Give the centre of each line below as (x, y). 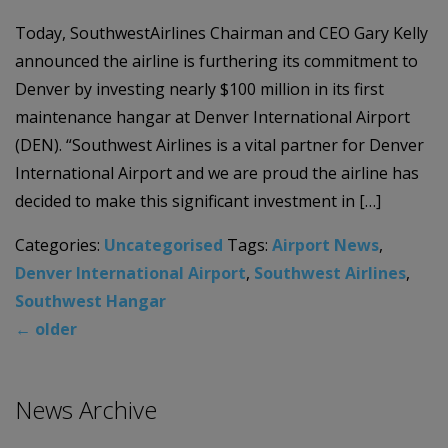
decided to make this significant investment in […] (198, 201)
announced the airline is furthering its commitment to (216, 61)
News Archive (86, 410)
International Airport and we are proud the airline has (217, 173)
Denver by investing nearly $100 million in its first (199, 89)
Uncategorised (163, 245)
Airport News (325, 245)
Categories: (59, 245)
